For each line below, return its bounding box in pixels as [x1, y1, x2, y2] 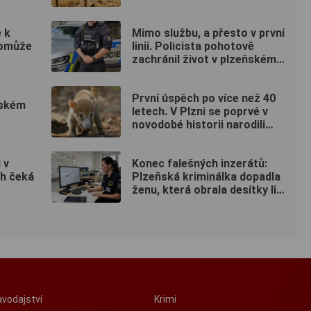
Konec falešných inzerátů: [132, 157, 267, 171]
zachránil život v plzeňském [132, 53, 276, 67]
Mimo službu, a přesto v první [132, 26, 285, 40]
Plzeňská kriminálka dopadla [132, 170, 280, 184]
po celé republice [132, 196, 220, 210]
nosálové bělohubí [132, 131, 226, 145]
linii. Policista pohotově [132, 40, 254, 53]
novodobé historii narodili [132, 118, 265, 132]
